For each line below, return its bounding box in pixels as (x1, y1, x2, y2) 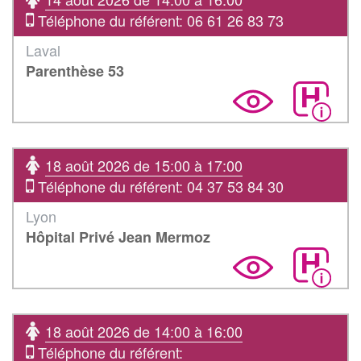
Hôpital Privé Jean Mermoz (26, 226, 210, 247)
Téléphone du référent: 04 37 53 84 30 (34, 175, 284, 197)
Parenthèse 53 (26, 60, 124, 81)
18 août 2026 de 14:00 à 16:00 (45, 320, 243, 342)
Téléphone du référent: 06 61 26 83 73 (34, 9, 284, 31)
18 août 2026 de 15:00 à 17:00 (45, 154, 243, 176)
